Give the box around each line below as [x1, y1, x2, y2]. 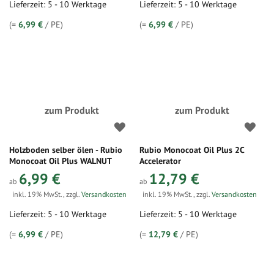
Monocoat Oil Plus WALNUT [9, 155, 112, 166]
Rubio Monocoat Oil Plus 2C [139, 144, 245, 155]
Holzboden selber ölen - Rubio [9, 144, 122, 155]
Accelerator [139, 155, 182, 166]
